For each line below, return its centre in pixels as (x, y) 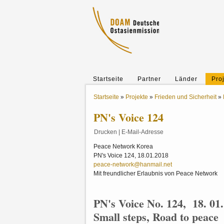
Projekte (137, 97)
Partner (149, 79)
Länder (186, 79)
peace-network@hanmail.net (133, 164)
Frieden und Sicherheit (185, 97)
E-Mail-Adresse (142, 132)
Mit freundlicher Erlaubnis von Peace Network (155, 173)
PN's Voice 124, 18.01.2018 (131, 155)
